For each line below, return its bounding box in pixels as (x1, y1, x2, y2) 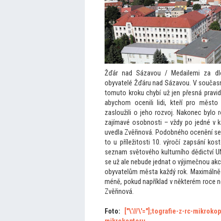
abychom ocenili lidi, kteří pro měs (105, 99, 212, 107)
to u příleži (105, 138, 136, 147)
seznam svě (105, 148, 139, 156)
